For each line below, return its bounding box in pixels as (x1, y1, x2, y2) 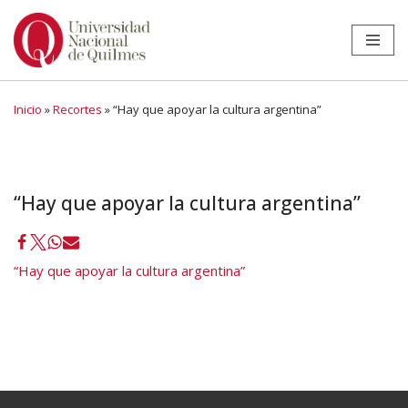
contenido (14, 84, 76, 102)
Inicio (14, 101, 42, 117)
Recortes (53, 101, 102, 117)
